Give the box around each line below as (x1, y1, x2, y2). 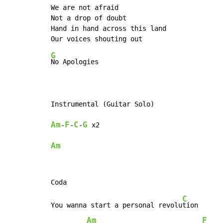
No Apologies (51, 58, 99, 66)
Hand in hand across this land (51, 24, 166, 33)
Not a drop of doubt (51, 14, 126, 22)
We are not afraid (51, 3, 118, 12)
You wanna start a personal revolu (51, 201, 182, 210)
